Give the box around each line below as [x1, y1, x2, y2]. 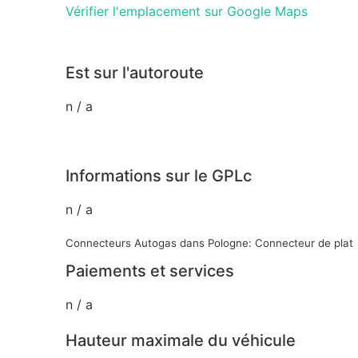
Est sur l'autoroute [66, 62, 204, 82]
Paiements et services [66, 261, 234, 280]
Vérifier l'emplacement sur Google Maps [66, 2, 308, 19]
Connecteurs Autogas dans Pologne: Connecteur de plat [66, 236, 353, 249]
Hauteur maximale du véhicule [66, 330, 296, 350]
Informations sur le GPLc [66, 165, 252, 185]
